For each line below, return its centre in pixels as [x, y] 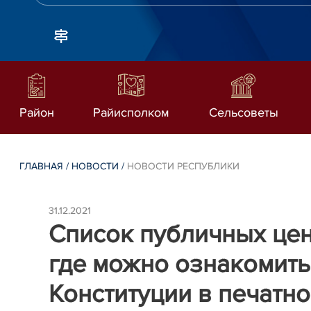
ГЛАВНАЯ [42, 166]
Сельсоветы [243, 112]
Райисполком [132, 112]
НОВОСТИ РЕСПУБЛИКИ [184, 166]
